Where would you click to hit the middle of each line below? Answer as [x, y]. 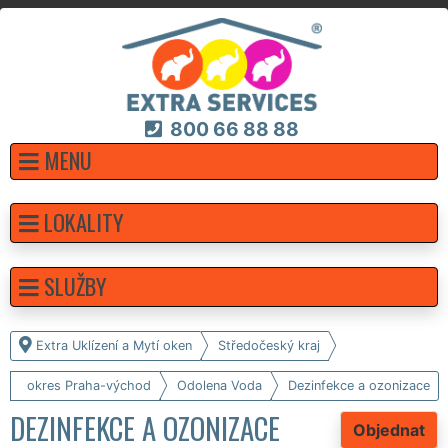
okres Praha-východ [89, 385]
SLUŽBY [75, 285]
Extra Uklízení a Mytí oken [114, 345]
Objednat [389, 429]
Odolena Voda [219, 385]
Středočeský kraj [269, 345]
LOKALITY [84, 221]
